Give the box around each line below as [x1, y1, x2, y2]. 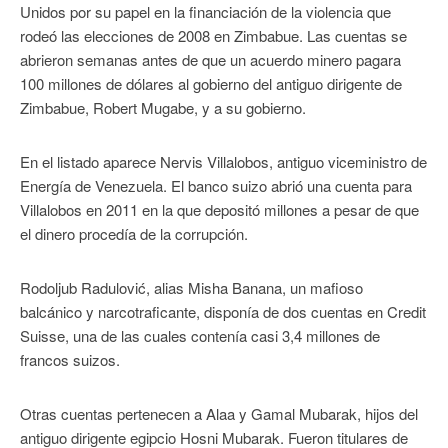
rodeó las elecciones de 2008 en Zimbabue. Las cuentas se [20, 24, 407, 46]
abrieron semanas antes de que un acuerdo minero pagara [20, 48, 401, 70]
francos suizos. [20, 348, 120, 370]
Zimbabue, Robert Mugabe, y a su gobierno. [20, 96, 306, 118]
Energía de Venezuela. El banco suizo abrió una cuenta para [20, 174, 412, 196]
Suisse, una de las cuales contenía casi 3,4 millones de [20, 324, 380, 346]
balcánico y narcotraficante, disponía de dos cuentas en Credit [20, 300, 426, 322]
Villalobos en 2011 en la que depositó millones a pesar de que [20, 198, 419, 220]
